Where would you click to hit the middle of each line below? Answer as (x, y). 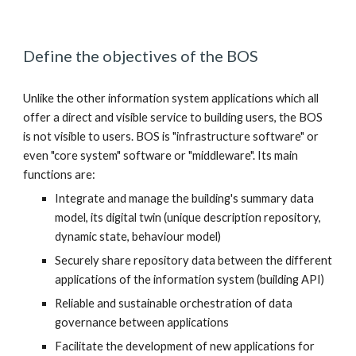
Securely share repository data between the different (194, 260)
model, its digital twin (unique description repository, (188, 217)
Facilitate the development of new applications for (185, 346)
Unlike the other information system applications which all (171, 98)
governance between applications (142, 322)
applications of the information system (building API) (190, 279)
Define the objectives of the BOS (141, 56)
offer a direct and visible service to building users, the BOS (173, 117)
